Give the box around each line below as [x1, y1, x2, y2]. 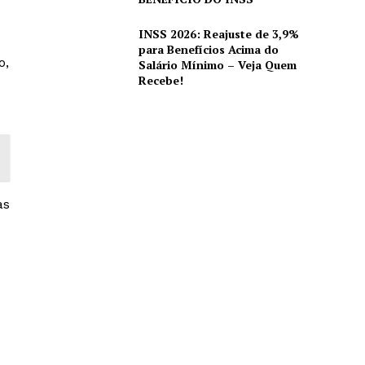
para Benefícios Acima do [138, 41, 279, 57]
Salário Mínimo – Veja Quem [138, 56, 297, 73]
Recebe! [138, 72, 183, 88]
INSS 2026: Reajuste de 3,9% [138, 25, 299, 42]
